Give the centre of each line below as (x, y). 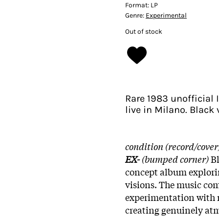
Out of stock (144, 31)
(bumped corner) (175, 159)
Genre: (135, 15)
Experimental (166, 15)
